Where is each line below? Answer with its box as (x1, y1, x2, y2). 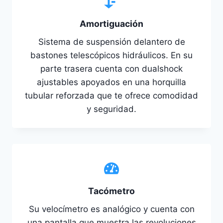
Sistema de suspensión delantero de (38, 36, 185, 47)
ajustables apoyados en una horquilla (37, 77, 186, 87)
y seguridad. (87, 104, 136, 114)
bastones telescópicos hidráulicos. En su (30, 50, 193, 60)
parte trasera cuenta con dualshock (40, 63, 183, 74)
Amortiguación (80, 18, 143, 29)
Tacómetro (88, 185, 135, 196)
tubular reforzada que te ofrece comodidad (25, 90, 198, 101)
